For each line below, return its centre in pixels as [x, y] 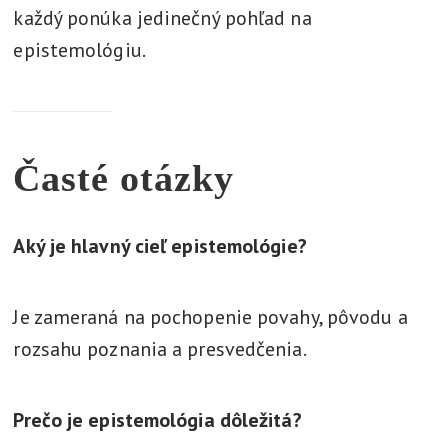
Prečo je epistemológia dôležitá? [157, 420]
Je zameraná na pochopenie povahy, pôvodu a [210, 317]
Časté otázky [124, 178]
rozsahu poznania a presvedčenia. [160, 349]
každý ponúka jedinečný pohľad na [162, 18]
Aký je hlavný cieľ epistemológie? [160, 246]
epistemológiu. [79, 50]
